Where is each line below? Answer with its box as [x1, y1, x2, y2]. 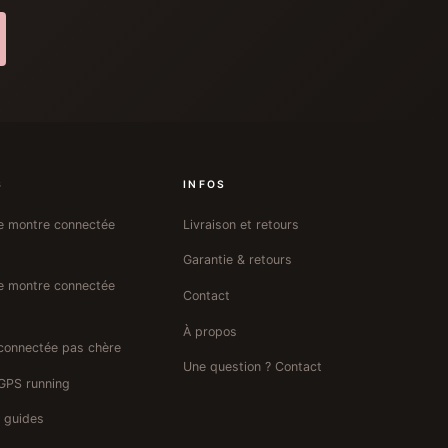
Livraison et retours [183, 216, 300, 232]
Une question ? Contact [183, 359, 323, 375]
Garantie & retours [183, 252, 293, 268]
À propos [183, 323, 238, 339]
